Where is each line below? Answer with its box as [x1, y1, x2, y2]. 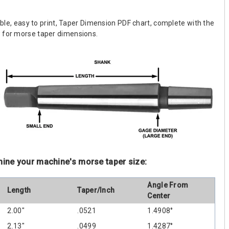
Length [7, 186, 31, 194]
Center [147, 191, 171, 200]
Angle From [147, 180, 189, 189]
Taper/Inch [77, 186, 115, 194]
